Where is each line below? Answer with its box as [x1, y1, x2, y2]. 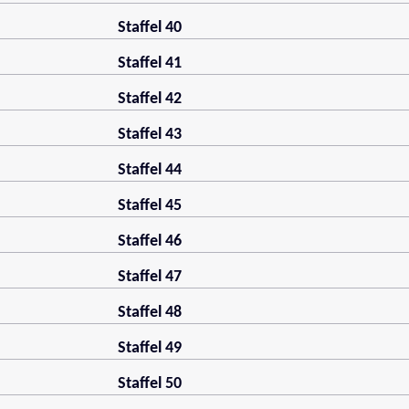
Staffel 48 [117, 304, 182, 322]
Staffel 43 [117, 126, 182, 144]
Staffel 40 [117, 19, 182, 37]
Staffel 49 [117, 340, 182, 358]
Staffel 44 [117, 162, 182, 180]
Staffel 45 [117, 197, 182, 215]
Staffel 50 [117, 375, 182, 393]
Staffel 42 [117, 90, 182, 109]
